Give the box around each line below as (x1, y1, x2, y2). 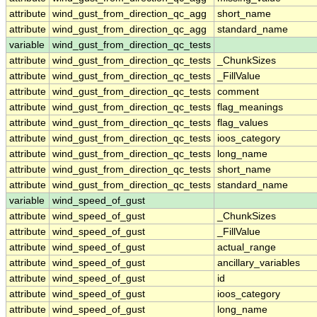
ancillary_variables (217, 258, 300, 269)
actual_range (217, 242, 276, 253)
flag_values (217, 117, 268, 129)
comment (217, 86, 259, 98)
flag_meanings (217, 102, 283, 113)
